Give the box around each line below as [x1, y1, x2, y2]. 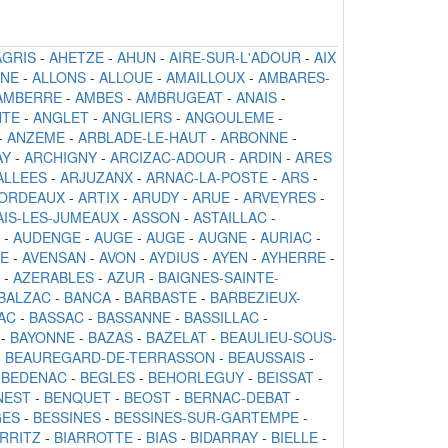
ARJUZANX [60, 167, 133, 188]
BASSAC [29, 307, 84, 328]
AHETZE [49, 47, 104, 68]
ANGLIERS [102, 107, 172, 128]
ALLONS [32, 67, 86, 88]
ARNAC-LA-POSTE [146, 167, 268, 188]
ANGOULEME [185, 107, 274, 128]
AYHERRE [261, 247, 326, 268]
